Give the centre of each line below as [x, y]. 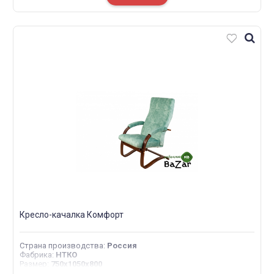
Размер [33, 264]
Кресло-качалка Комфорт [72, 215]
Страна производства [61, 246]
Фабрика [36, 255]
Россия [122, 246]
